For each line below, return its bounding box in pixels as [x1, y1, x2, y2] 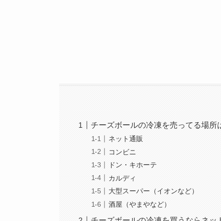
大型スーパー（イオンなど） [109, 187, 199, 195]
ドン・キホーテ [109, 161, 157, 169]
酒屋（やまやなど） [109, 200, 171, 209]
